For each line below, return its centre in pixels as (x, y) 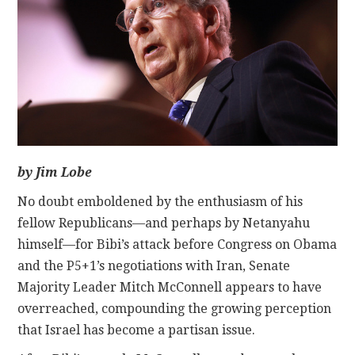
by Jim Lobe (55, 173)
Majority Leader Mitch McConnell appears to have (170, 288)
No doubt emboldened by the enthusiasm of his (160, 202)
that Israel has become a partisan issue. (137, 330)
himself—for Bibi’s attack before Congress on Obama (177, 245)
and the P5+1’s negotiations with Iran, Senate (154, 266)
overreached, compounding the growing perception (175, 309)
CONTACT (74, 35)
